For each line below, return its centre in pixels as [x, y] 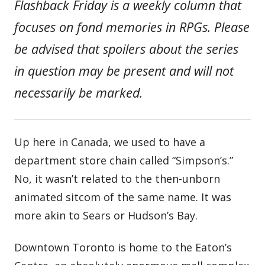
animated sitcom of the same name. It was [123, 197]
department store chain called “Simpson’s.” [124, 161]
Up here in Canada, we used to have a [110, 142]
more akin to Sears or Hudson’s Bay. [106, 216]
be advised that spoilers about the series [127, 49]
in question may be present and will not [124, 70]
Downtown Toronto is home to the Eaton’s [123, 247]
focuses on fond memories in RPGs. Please [132, 27]
